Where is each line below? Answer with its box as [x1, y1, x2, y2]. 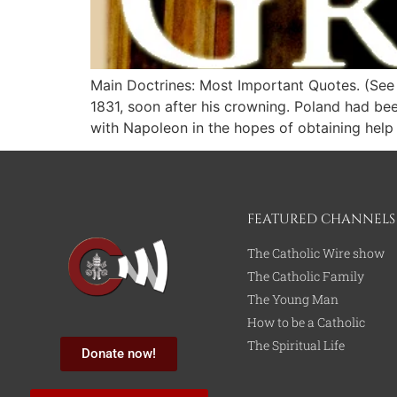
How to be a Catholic [246, 313, 365, 331]
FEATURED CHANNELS [246, 209, 395, 229]
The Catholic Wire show [246, 244, 385, 261]
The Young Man [246, 290, 339, 307]
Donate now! [82, 345, 157, 362]
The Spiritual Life [246, 336, 345, 354]
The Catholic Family [246, 267, 364, 284]
